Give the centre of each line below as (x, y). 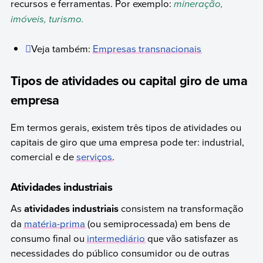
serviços (94, 157)
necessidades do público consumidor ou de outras (120, 253)
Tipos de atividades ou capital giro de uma (129, 80)
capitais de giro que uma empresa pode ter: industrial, (127, 142)
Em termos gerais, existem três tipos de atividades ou (126, 127)
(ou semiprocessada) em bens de (157, 224)
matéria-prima (54, 224)
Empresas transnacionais (147, 49)
